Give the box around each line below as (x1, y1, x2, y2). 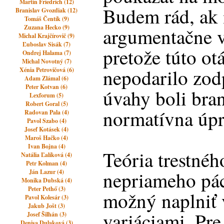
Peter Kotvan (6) (25, 82, 68, 91)
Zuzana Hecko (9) (23, 23, 69, 31)
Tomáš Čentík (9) (24, 14, 69, 23)
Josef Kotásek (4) (24, 125, 69, 133)
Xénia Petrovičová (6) (19, 65, 74, 74)
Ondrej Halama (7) (22, 48, 71, 57)
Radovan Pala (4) (24, 108, 69, 116)
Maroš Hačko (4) (25, 133, 68, 142)
